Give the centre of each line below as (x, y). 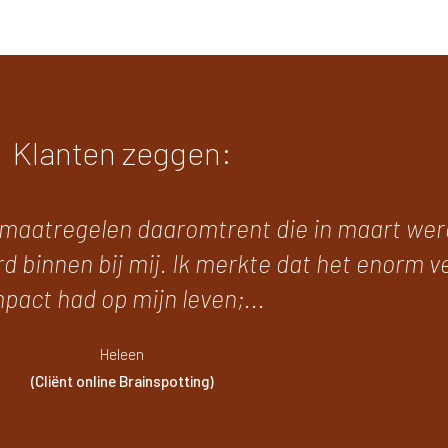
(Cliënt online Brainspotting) (122, 381)
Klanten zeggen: (122, 152)
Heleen (122, 354)
